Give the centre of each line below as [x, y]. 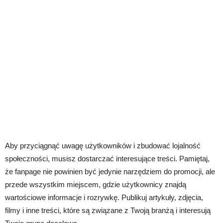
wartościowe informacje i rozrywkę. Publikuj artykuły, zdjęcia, [104, 197]
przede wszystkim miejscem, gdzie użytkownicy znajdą [96, 184]
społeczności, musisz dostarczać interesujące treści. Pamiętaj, [107, 159]
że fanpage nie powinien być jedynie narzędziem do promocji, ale [110, 171]
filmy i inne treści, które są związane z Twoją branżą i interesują [108, 210]
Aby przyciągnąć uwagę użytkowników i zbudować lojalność [103, 146]
